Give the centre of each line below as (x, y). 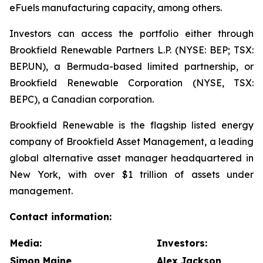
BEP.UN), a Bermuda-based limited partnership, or (131, 66)
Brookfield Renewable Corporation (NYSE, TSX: (131, 83)
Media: (27, 243)
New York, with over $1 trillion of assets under (131, 174)
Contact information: (60, 217)
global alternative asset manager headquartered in (131, 158)
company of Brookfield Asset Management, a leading (131, 141)
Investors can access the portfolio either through (131, 33)
